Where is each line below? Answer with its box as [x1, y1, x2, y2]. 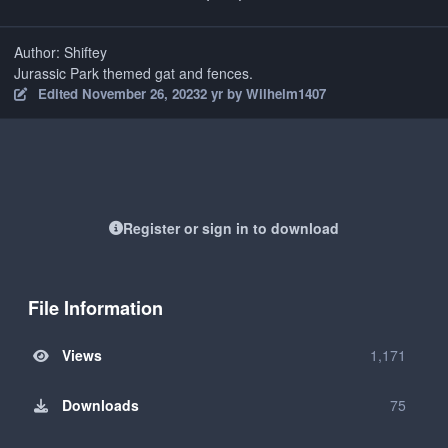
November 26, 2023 [81, 84, 200, 104]
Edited [37, 84, 82, 104]
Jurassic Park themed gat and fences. [14, 63, 257, 84]
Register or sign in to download [123, 218, 339, 238]
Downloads [61, 394, 139, 415]
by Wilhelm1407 [222, 84, 326, 104]
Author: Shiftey [14, 42, 107, 63]
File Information [28, 294, 163, 321]
